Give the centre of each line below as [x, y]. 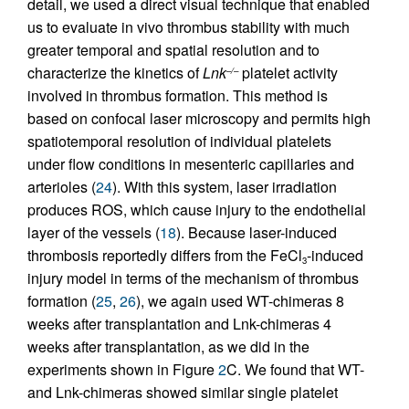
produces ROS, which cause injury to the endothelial [197, 210]
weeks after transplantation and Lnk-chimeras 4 [179, 324]
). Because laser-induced [257, 233]
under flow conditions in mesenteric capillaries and [191, 164]
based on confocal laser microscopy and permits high [199, 119]
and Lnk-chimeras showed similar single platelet [183, 393]
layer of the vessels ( [94, 233]
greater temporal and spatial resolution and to [173, 50]
